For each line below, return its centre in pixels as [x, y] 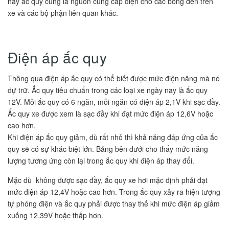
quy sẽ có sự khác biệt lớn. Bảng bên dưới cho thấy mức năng [108, 149]
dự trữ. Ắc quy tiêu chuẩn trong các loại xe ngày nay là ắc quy [108, 90]
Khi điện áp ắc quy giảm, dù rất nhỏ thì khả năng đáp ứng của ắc [113, 137]
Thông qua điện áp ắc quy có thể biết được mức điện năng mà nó [114, 78]
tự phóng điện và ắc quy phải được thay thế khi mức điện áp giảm [114, 204]
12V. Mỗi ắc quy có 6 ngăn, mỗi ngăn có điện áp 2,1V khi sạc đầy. [114, 102]
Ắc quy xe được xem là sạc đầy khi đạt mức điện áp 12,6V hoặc [110, 114]
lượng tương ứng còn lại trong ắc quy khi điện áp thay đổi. [101, 161]
